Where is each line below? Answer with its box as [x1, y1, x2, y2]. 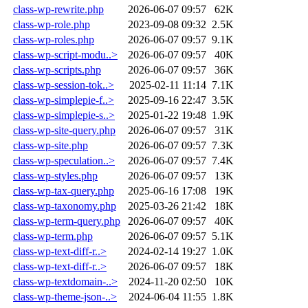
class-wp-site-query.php [13, 124, 115, 136]
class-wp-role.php [13, 18, 90, 30]
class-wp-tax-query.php [13, 184, 114, 197]
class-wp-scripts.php [13, 63, 101, 76]
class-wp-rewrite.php [13, 3, 104, 15]
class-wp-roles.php [13, 33, 94, 45]
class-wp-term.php [13, 230, 93, 242]
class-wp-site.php [13, 139, 88, 151]
